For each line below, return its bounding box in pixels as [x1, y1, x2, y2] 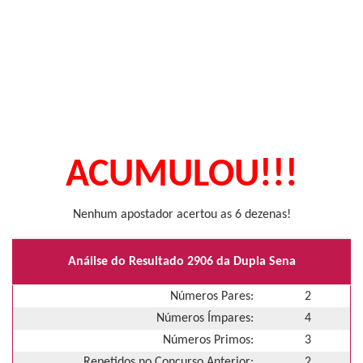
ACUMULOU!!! [65, 156, 298, 195]
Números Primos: [163, 334, 254, 348]
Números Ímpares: [156, 311, 254, 325]
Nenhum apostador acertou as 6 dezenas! [72, 208, 291, 221]
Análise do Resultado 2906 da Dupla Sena [67, 254, 296, 268]
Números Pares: [170, 289, 254, 303]
